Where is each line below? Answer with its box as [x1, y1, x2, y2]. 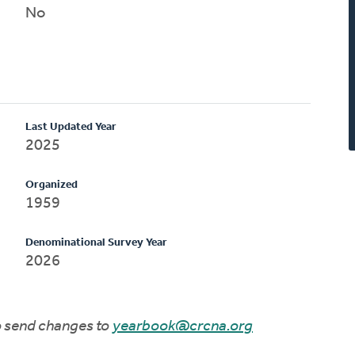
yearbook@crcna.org [113, 318, 253, 334]
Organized [25, 178, 78, 191]
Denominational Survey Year [25, 236, 168, 249]
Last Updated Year [25, 120, 117, 133]
